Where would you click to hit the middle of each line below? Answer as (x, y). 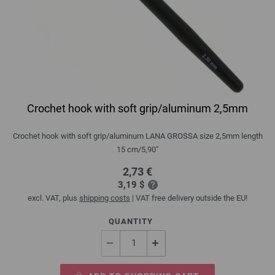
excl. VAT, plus (53, 198)
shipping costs (105, 198)
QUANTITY (130, 221)
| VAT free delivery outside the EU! (189, 198)
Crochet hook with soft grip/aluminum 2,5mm (137, 108)
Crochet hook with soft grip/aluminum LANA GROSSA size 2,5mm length (137, 136)
